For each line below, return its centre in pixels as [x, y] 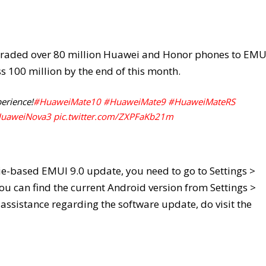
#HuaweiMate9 [134, 102]
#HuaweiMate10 [67, 102]
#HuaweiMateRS [202, 102]
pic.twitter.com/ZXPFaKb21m [113, 117]
